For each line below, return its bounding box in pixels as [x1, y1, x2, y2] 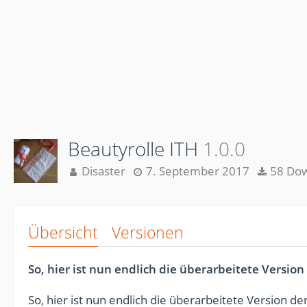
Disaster [82, 163, 125, 179]
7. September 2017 [146, 163, 249, 179]
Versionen [112, 221, 184, 243]
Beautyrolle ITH [68, 136, 198, 162]
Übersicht [28, 221, 98, 243]
